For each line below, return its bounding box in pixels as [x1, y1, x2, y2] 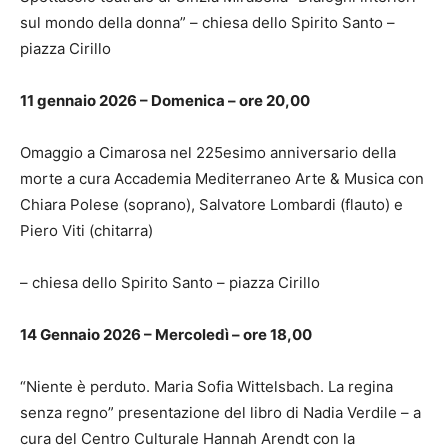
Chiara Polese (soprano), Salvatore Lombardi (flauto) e [20, 194, 403, 214]
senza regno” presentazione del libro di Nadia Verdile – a [20, 402, 421, 422]
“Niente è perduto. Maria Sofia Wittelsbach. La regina [20, 376, 393, 396]
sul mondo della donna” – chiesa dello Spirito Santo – [20, 12, 395, 32]
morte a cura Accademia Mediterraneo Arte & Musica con [20, 168, 424, 188]
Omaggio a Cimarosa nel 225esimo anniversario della [20, 142, 396, 162]
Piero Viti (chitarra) [20, 220, 153, 240]
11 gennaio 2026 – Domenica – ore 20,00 [20, 90, 310, 110]
